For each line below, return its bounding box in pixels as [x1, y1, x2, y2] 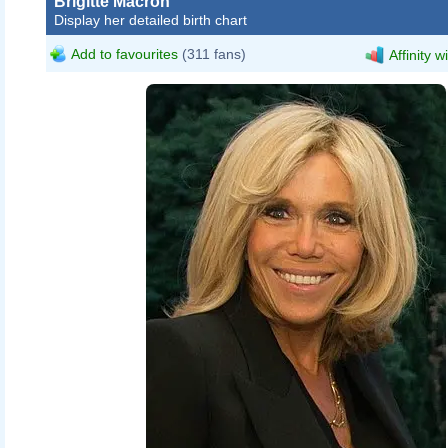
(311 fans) [178, 45, 246, 62]
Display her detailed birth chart [54, 11, 247, 28]
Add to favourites [71, 45, 178, 62]
